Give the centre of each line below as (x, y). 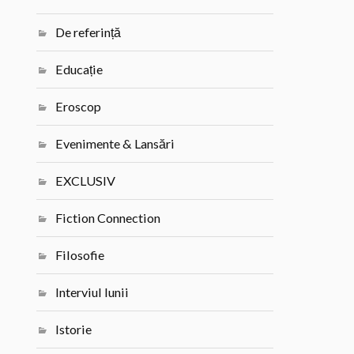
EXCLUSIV (86, 181)
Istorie (74, 330)
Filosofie (80, 255)
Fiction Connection (108, 218)
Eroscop (79, 107)
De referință (88, 32)
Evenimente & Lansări (115, 144)
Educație (79, 70)
